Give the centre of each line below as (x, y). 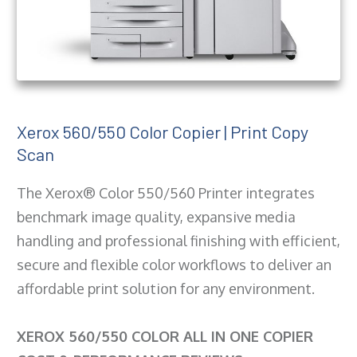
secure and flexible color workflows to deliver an (174, 264)
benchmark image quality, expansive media (156, 216)
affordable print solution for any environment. (166, 288)
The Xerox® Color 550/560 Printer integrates (166, 192)
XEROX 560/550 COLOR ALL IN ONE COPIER (165, 336)
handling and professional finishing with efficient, (178, 240)
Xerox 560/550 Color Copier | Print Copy (163, 131)
